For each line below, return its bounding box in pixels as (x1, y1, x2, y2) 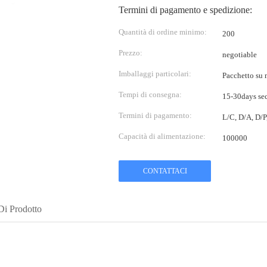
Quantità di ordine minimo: (119, 27, 207, 36)
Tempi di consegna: (119, 90, 182, 99)
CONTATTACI (142, 167, 187, 175)
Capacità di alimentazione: (119, 132, 206, 141)
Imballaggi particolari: (119, 69, 191, 78)
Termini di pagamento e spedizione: (119, 5, 252, 15)
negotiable (222, 50, 257, 59)
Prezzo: (119, 48, 142, 57)
